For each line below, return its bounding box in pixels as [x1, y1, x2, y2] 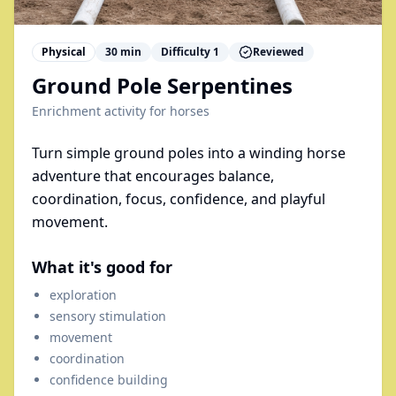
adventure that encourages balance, [32, 166, 274, 186]
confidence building [49, 371, 168, 388]
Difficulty [161, 44, 213, 59]
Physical [42, 44, 86, 59]
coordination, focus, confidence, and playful [32, 189, 325, 209]
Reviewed [253, 44, 304, 59]
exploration [49, 286, 117, 303]
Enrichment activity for [32, 103, 170, 119]
